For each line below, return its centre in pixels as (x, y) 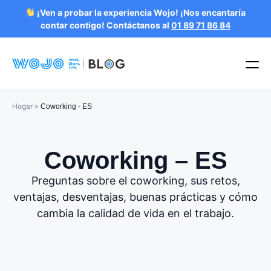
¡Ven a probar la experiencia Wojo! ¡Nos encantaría (140, 12)
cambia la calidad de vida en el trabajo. (135, 213)
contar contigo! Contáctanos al (106, 25)
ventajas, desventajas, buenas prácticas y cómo (135, 197)
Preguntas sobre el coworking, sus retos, (135, 181)
